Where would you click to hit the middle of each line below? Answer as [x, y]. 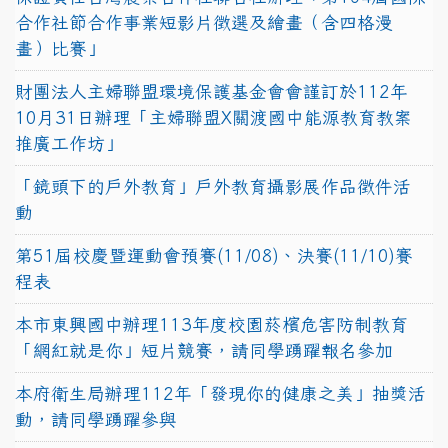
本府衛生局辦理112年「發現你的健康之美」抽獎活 [220, 393]
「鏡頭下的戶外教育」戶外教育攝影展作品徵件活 [213, 186]
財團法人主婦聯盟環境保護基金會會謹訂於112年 [211, 91]
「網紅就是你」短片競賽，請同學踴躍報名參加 [204, 350]
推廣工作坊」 [69, 143]
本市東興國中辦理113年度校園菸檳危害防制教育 [211, 324]
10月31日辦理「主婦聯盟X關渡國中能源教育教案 [213, 117]
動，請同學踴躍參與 [96, 419]
